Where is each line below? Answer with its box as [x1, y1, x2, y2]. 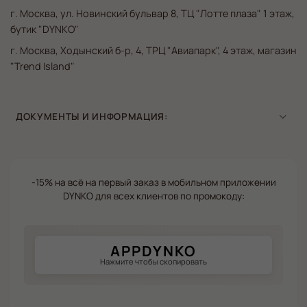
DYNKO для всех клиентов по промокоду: [62, 190, 245, 203]
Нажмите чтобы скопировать [100, 256, 207, 267]
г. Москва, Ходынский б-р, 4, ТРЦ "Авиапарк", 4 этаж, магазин [10, 44, 297, 58]
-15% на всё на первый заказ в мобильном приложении [31, 176, 276, 189]
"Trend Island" [10, 60, 75, 73]
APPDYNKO [110, 241, 197, 261]
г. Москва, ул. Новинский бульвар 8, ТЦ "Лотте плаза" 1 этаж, [10, 7, 295, 21]
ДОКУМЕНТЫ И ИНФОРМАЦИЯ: [16, 110, 168, 123]
